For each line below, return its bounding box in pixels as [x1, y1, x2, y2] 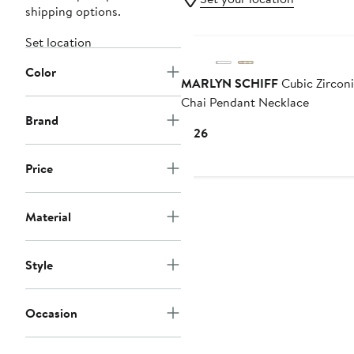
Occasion [25, 304, 77, 322]
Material [25, 208, 71, 226]
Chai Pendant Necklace [180, 93, 309, 111]
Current [206, 123, 250, 141]
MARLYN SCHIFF [180, 74, 278, 92]
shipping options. [25, 2, 121, 21]
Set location [25, 33, 92, 51]
